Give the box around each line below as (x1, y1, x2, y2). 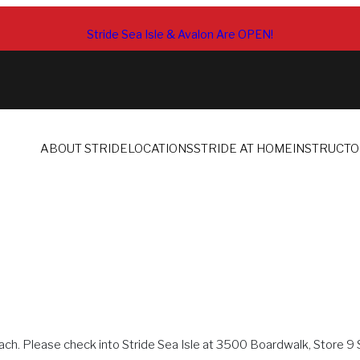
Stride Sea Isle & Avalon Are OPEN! (87, 27, 273, 41)
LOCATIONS (128, 141, 194, 157)
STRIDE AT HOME (194, 141, 292, 157)
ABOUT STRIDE (40, 141, 128, 157)
